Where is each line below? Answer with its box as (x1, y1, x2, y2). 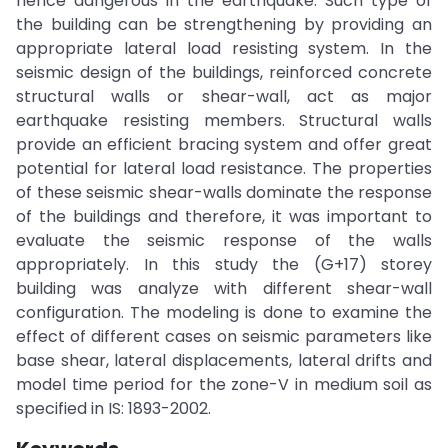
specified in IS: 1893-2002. (16, 397, 211, 420)
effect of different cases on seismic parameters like (16, 325, 432, 348)
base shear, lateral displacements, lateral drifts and (16, 349, 432, 372)
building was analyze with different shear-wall (16, 277, 432, 300)
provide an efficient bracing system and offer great (16, 133, 432, 156)
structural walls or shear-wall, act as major (16, 85, 432, 108)
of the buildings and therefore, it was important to (16, 205, 432, 228)
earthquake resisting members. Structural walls (16, 109, 432, 132)
